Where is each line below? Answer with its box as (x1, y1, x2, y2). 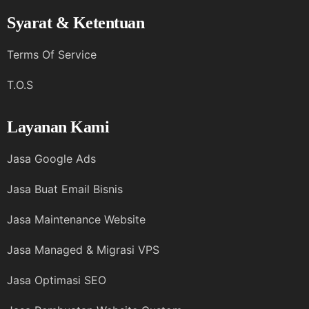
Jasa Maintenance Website (7, 212, 146, 227)
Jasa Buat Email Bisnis (7, 182, 123, 197)
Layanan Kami (7, 118, 110, 137)
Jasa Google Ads (7, 152, 96, 166)
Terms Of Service (7, 48, 97, 62)
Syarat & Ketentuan (7, 14, 145, 32)
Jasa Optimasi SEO (7, 273, 106, 288)
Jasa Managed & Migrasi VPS (7, 243, 159, 257)
